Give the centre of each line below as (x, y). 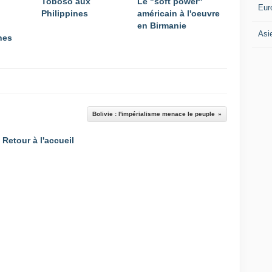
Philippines (65, 13)
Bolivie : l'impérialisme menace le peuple (154, 114)
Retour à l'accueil (38, 140)
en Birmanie (162, 25)
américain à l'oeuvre (178, 13)
